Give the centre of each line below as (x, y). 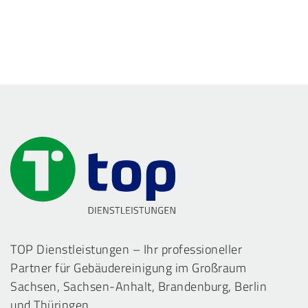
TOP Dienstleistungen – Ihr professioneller (126, 249)
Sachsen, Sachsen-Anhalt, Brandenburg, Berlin (139, 286)
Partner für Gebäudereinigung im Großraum (128, 267)
